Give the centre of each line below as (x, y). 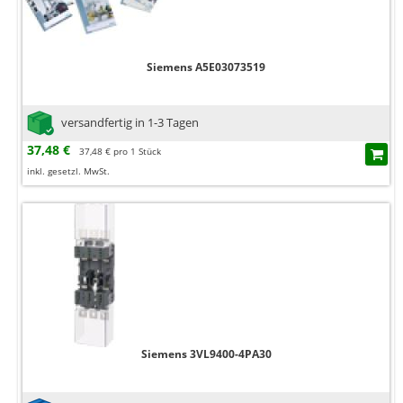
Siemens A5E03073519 (206, 67)
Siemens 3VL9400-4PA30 (206, 354)
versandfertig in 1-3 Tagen (130, 122)
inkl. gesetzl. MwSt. (68, 171)
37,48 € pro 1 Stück (120, 152)
